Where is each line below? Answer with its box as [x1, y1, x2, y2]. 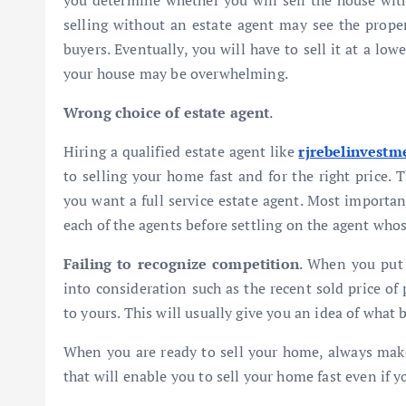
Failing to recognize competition [63, 254, 299, 274]
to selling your [63, 166, 168, 186]
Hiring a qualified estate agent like [63, 141, 299, 161]
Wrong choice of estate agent [63, 102, 270, 122]
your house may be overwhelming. [63, 63, 288, 83]
